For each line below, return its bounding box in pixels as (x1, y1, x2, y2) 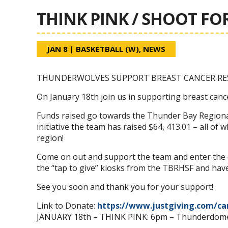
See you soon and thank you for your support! (37, 181, 213, 192)
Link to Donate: (37, 200, 97, 211)
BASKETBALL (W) (76, 44, 139, 54)
